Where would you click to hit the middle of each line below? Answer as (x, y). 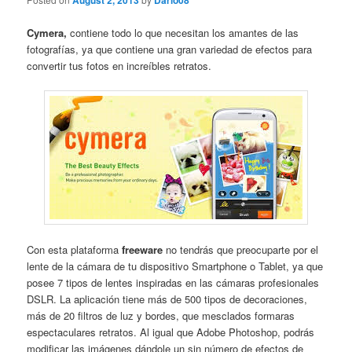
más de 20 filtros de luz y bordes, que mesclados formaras (161, 315)
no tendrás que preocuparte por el (242, 249)
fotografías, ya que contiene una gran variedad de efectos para (170, 49)
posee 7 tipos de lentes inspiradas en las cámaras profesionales (173, 282)
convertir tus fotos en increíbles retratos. (119, 65)
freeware (144, 249)
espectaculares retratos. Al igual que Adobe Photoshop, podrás (171, 332)
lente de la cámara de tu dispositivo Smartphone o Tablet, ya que (175, 266)
